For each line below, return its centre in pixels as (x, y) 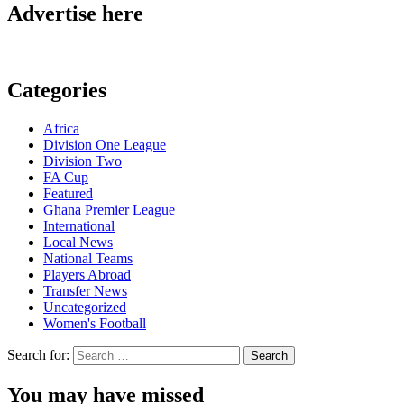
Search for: (38, 355)
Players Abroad (87, 275)
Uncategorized (85, 308)
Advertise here (75, 14)
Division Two (83, 161)
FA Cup (66, 178)
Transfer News (85, 291)
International (79, 226)
